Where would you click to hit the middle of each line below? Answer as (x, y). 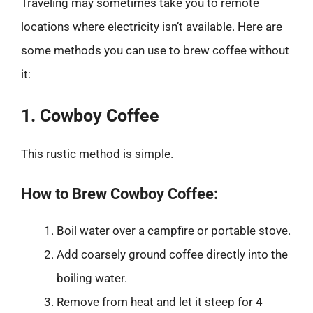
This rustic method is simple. (97, 154)
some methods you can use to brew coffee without (155, 50)
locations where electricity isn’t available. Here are (152, 26)
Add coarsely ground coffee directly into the (172, 254)
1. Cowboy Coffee (90, 116)
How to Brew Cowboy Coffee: (119, 194)
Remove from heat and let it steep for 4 (160, 301)
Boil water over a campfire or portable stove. (174, 230)
